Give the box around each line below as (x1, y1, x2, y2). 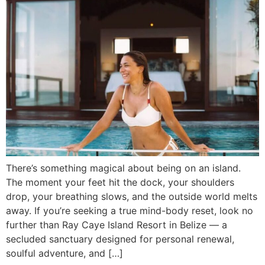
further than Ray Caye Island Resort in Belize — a (6, 219, 227, 231)
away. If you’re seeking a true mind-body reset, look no (6, 205, 253, 217)
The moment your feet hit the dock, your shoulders (6, 176, 234, 189)
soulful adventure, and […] (6, 247, 123, 260)
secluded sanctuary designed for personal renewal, (6, 233, 234, 245)
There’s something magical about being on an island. (6, 162, 241, 174)
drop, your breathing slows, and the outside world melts (6, 190, 257, 203)
